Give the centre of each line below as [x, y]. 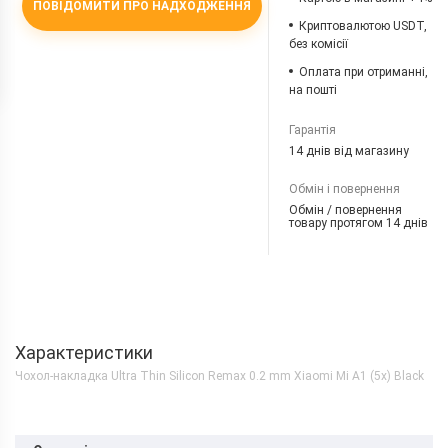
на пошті [313, 90]
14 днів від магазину [349, 151]
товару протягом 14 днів [359, 223]
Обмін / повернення [346, 210]
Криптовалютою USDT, [363, 26]
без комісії [319, 44]
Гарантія [313, 130]
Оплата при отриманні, [364, 72]
